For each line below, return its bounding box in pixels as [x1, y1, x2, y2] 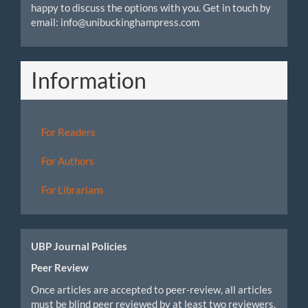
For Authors [41, 154, 94, 167]
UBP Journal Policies [31, 239, 127, 252]
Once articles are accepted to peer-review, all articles [31, 283, 272, 296]
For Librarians [41, 183, 104, 196]
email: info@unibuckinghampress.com [31, 15, 199, 28]
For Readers [41, 125, 96, 138]
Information [31, 67, 146, 93]
